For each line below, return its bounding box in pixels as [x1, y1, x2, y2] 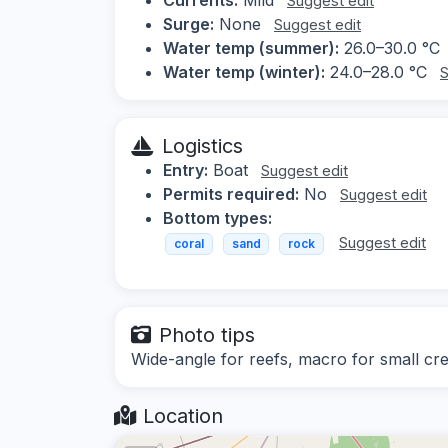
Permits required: [163, 183, 299, 204]
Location [137, 404, 223, 429]
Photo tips [159, 323, 255, 348]
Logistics [162, 133, 243, 158]
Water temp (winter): [163, 61, 325, 82]
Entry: [163, 159, 208, 180]
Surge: [163, 13, 214, 34]
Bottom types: [163, 207, 272, 228]
